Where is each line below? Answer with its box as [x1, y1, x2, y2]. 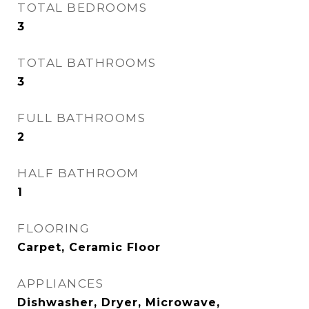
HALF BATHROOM [17, 166, 139, 180]
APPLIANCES [17, 277, 103, 290]
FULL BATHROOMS [17, 111, 146, 125]
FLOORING [17, 221, 90, 235]
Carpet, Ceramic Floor [17, 241, 161, 254]
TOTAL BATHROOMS [17, 56, 157, 70]
